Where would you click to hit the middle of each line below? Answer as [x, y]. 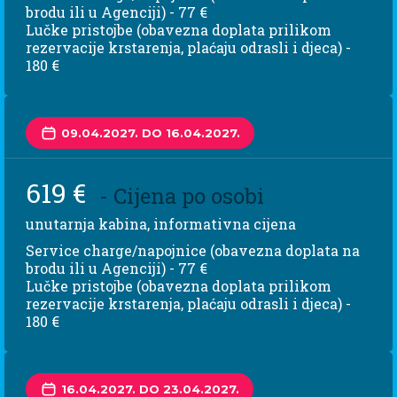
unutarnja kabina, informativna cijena [161, 224]
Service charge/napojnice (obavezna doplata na [193, 251]
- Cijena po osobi [182, 196]
